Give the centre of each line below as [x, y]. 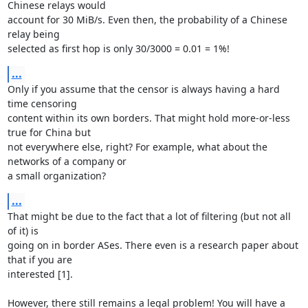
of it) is [23, 231]
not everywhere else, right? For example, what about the [137, 147]
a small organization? [56, 176]
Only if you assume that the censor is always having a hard [143, 89]
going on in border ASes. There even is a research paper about [153, 245]
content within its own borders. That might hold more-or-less [148, 118]
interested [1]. [40, 274]
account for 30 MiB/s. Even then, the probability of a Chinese [147, 20]
